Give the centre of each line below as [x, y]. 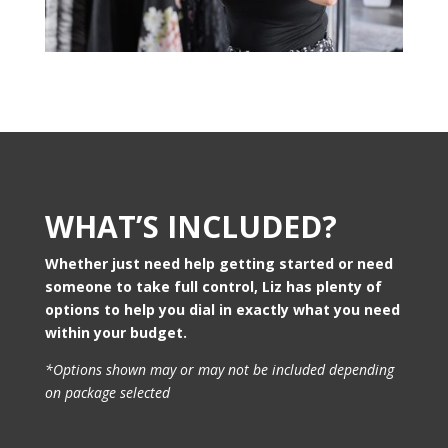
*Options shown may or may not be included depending [219, 369]
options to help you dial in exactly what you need [222, 309]
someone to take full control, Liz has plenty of [213, 286]
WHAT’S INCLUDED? [190, 226]
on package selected [107, 392]
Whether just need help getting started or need [218, 263]
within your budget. [115, 332]
